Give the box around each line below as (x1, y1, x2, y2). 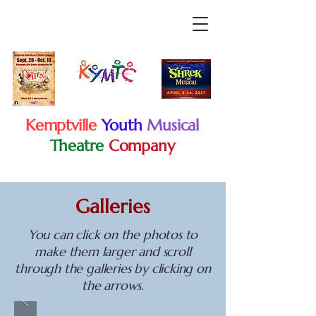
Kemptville (25, 116, 97, 135)
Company (108, 136, 175, 155)
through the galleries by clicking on (15, 260, 211, 276)
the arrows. (81, 277, 145, 293)
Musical (147, 116, 199, 135)
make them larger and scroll (35, 243, 191, 260)
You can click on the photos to (28, 226, 198, 243)
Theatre (49, 136, 104, 155)
